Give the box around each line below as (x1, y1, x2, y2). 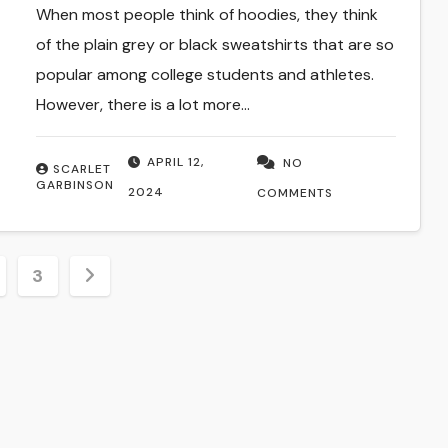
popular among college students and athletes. (35, 64, 374, 86)
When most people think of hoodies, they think (35, 4, 378, 26)
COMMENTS (257, 185, 334, 202)
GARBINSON (35, 177, 114, 194)
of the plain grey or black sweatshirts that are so (35, 34, 394, 56)
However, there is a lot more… (35, 94, 250, 116)
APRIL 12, (146, 154, 204, 171)
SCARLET (52, 161, 111, 178)
